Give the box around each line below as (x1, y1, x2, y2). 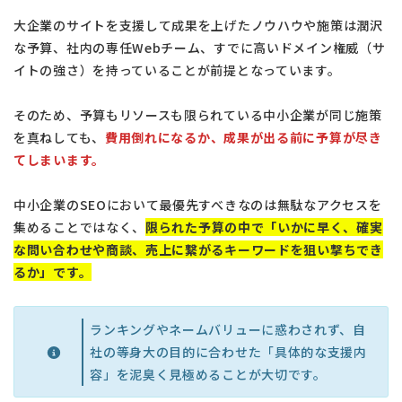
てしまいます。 (13, 151, 105, 170)
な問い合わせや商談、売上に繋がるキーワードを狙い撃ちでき (13, 240, 383, 259)
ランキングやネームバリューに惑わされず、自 (90, 319, 366, 338)
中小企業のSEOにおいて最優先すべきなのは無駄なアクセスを (13, 196, 382, 214)
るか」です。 (13, 263, 92, 282)
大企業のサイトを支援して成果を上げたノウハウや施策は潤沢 (13, 16, 383, 35)
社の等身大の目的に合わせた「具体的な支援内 (90, 342, 367, 361)
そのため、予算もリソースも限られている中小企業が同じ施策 (13, 106, 382, 125)
